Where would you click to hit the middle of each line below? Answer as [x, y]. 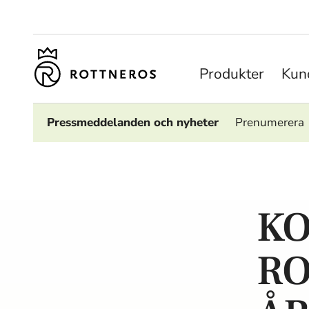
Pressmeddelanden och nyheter [133, 122]
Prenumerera [270, 122]
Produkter [231, 73]
